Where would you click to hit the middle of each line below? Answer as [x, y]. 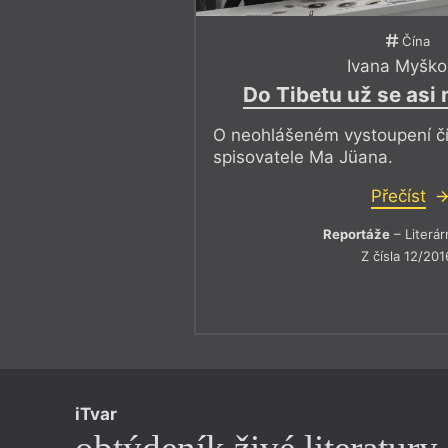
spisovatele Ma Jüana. [303, 157]
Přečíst [398, 196]
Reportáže [357, 234]
